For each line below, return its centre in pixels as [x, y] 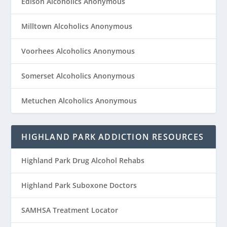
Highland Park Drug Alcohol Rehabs [83, 160]
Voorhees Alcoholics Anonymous [78, 51]
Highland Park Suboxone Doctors [79, 185]
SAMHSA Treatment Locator [70, 210]
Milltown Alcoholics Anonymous [77, 26]
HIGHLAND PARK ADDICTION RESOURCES [113, 137]
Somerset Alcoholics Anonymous [78, 75]
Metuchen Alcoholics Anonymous [79, 100]
